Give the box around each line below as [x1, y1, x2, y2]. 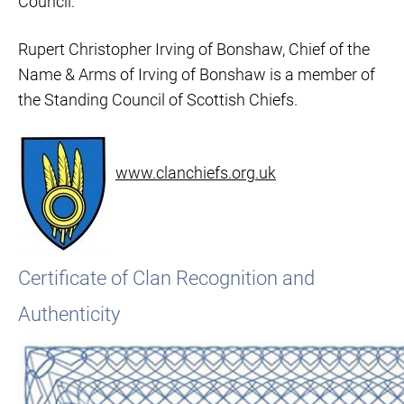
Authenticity [18, 303, 120, 326]
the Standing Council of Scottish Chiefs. [18, 90, 298, 109]
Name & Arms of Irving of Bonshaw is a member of [18, 65, 375, 84]
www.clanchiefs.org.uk [115, 163, 276, 182]
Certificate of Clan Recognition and [18, 267, 315, 289]
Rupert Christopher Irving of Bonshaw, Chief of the [18, 40, 370, 59]
